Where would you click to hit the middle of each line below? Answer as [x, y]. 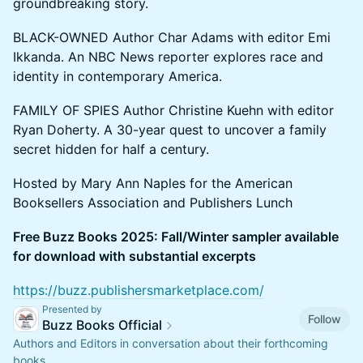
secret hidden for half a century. [111, 149]
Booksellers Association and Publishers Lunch [153, 203]
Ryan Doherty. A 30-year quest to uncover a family [170, 130]
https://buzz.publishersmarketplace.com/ [139, 290]
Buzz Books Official [102, 325]
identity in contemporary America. [117, 76]
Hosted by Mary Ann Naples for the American [153, 183]
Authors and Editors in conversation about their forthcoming [171, 343]
